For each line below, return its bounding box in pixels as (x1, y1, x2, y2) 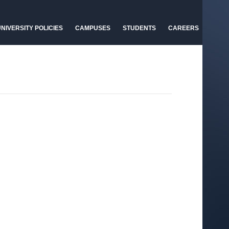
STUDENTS (123, 25, 156, 32)
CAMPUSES (75, 25, 110, 32)
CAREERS (168, 25, 199, 32)
